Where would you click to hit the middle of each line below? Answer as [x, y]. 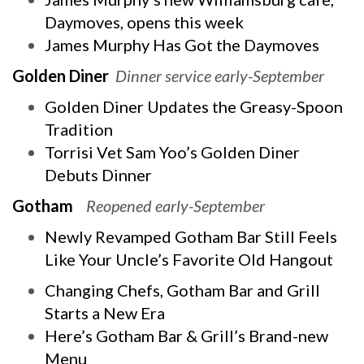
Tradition [79, 129]
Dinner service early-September [220, 76]
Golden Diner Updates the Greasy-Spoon [194, 106]
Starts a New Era [105, 313]
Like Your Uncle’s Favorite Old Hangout [189, 259]
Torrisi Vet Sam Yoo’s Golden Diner [172, 152]
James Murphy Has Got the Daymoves [182, 45]
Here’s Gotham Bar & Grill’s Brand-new [186, 336]
